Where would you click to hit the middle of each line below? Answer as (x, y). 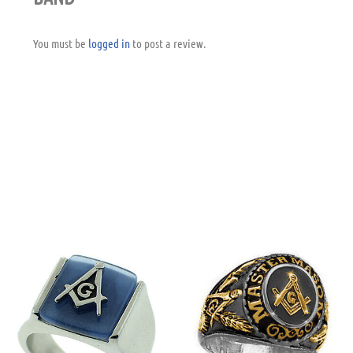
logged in (109, 44)
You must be (61, 44)
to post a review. (168, 44)
